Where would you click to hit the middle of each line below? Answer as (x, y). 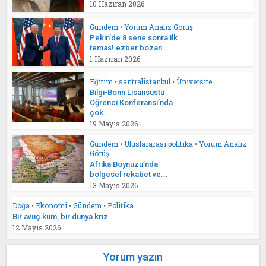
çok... (100, 113)
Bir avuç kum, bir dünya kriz (61, 217)
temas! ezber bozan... (130, 47)
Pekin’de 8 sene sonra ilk (134, 37)
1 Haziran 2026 (115, 58)
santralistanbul (145, 82)
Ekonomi (52, 206)
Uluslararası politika (159, 144)
